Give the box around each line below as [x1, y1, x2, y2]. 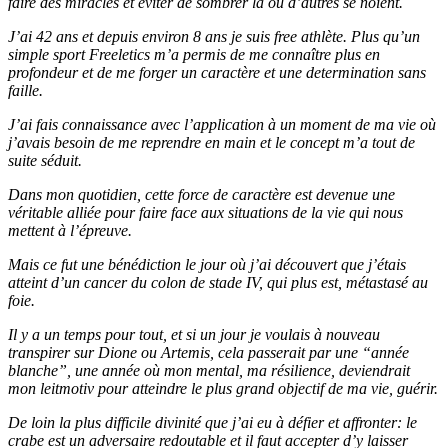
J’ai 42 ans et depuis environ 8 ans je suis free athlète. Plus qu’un [8, 28, 420, 46]
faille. [8, 82, 43, 100]
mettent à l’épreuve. [8, 222, 132, 240]
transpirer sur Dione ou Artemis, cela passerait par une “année [8, 344, 409, 362]
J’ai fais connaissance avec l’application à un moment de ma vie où [8, 116, 436, 134]
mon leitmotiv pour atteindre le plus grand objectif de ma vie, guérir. [8, 380, 438, 398]
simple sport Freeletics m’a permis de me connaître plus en [8, 46, 380, 64]
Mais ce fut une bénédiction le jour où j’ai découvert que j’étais [8, 256, 406, 274]
